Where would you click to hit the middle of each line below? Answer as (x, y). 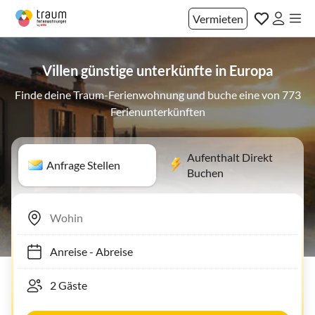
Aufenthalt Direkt (230, 157)
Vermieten (218, 18)
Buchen (205, 173)
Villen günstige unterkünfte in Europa (157, 70)
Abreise (107, 251)
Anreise (62, 251)
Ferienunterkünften (157, 111)
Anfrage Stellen (83, 165)
